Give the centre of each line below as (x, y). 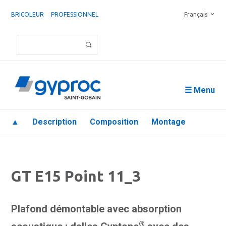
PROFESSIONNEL (75, 14)
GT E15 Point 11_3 (76, 176)
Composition (114, 122)
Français (196, 14)
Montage (168, 122)
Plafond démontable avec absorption (96, 209)
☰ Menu (200, 90)
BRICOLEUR (27, 14)
